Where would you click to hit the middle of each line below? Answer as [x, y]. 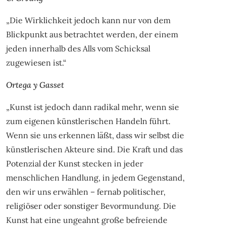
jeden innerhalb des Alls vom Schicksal [78, 49]
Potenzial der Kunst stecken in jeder [74, 164]
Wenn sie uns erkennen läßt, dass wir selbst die [95, 135]
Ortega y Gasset [35, 85]
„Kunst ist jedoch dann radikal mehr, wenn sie [92, 107]
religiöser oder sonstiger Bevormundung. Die [91, 206]
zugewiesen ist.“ [36, 63]
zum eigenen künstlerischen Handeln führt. [88, 121]
